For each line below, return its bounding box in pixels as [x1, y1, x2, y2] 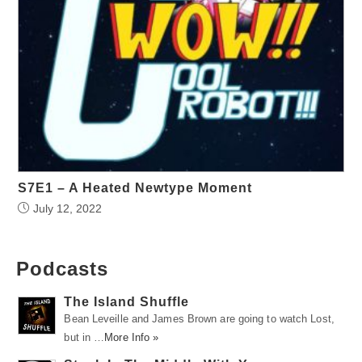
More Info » [104, 330, 159, 343]
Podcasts [16, 257, 108, 280]
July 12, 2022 [33, 201, 103, 215]
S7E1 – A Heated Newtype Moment [18, 180, 253, 195]
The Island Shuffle [64, 294, 190, 309]
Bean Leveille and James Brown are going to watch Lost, [64, 312, 335, 325]
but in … [64, 330, 105, 343]
